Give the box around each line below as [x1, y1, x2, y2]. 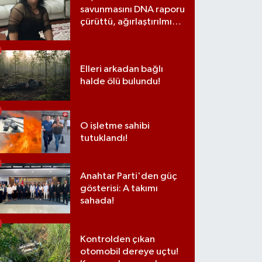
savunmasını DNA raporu [80, 4, 185, 15]
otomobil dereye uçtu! [80, 247, 179, 257]
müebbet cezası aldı [80, 29, 170, 39]
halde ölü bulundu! [80, 76, 161, 87]
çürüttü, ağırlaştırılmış [80, 16, 177, 27]
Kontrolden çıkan [80, 235, 156, 245]
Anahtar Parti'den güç [80, 171, 178, 181]
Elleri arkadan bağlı [80, 64, 164, 74]
